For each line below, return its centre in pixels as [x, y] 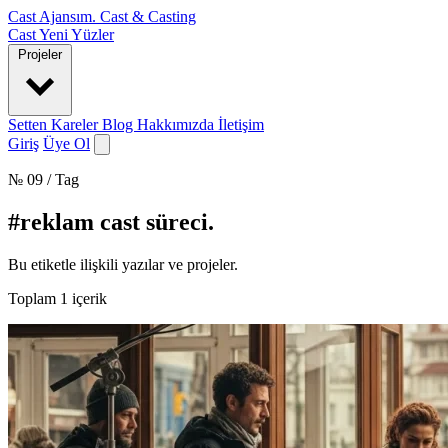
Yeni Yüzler [76, 34]
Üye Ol [66, 143]
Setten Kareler [55, 124]
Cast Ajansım [50, 16]
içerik [87, 298]
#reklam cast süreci [108, 221]
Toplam [34, 298]
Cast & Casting [148, 16]
